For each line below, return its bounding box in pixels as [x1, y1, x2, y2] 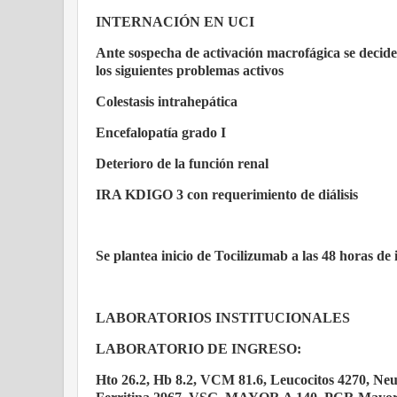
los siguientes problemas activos [96, 63, 284, 79]
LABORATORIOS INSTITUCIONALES [96, 310, 350, 326]
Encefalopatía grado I [96, 125, 226, 140]
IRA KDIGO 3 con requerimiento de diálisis [96, 186, 358, 202]
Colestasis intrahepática [96, 94, 237, 110]
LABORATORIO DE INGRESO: [96, 340, 301, 356]
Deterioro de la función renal [96, 155, 269, 171]
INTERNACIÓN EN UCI [96, 14, 254, 30]
